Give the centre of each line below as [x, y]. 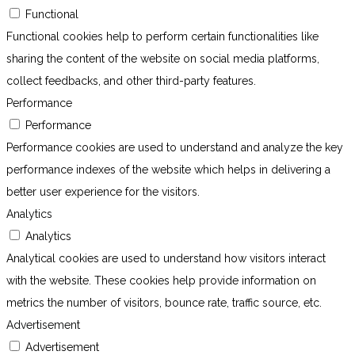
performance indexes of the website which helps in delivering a [168, 170]
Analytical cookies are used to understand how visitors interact [166, 259]
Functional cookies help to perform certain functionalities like [162, 37]
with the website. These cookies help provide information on [161, 281]
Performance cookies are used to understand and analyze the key [175, 148]
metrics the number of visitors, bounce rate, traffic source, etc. [164, 303]
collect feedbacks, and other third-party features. [131, 81]
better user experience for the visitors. [103, 192]
